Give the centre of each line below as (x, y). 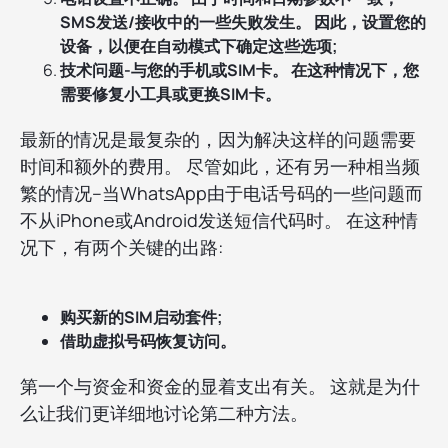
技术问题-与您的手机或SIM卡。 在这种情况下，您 (239, 70)
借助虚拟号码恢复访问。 (148, 341)
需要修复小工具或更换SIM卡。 (170, 94)
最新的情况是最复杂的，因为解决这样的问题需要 (218, 139)
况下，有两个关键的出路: (121, 247)
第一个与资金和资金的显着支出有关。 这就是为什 (220, 386)
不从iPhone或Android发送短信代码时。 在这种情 (219, 220)
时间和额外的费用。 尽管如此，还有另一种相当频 (220, 166)
